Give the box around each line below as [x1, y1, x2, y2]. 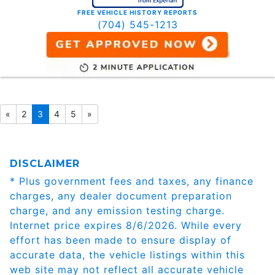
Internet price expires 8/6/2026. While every [10, 219, 242, 231]
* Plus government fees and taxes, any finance [10, 174, 254, 187]
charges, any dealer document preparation [10, 189, 232, 202]
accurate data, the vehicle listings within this [10, 248, 245, 261]
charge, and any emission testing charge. [10, 204, 225, 217]
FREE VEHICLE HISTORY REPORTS [77, 8, 198, 16]
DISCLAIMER [10, 157, 80, 169]
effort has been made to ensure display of [10, 233, 231, 246]
